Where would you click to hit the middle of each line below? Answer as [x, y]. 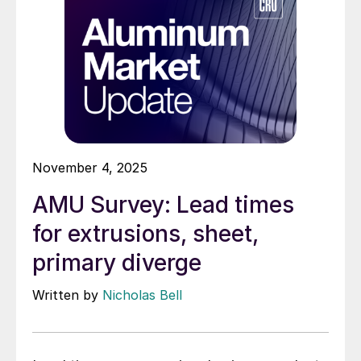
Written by [67, 295]
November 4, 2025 [90, 168]
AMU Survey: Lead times [163, 205]
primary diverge [117, 263]
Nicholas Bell [142, 295]
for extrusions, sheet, [145, 234]
